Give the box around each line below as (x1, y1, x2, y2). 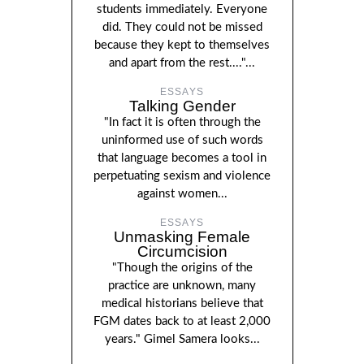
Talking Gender (128, 97, 236, 115)
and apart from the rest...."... (109, 56, 255, 69)
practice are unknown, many (108, 279, 256, 292)
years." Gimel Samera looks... (104, 332, 260, 345)
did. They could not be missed (102, 20, 262, 33)
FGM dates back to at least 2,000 (93, 314, 271, 327)
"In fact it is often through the (103, 115, 261, 128)
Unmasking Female (114, 227, 250, 245)
